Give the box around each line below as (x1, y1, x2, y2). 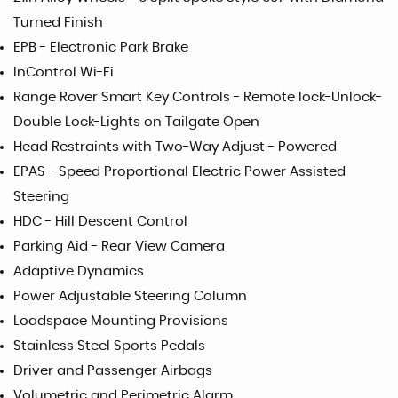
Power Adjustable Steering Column (13, 290, 247, 303)
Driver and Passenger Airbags (13, 364, 212, 378)
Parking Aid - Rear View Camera (13, 240, 225, 253)
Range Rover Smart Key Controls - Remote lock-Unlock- (13, 91, 382, 104)
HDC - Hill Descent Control (13, 215, 187, 228)
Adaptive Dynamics (13, 265, 144, 278)
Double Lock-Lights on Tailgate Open (13, 115, 259, 129)
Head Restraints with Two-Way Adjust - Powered (13, 140, 337, 154)
